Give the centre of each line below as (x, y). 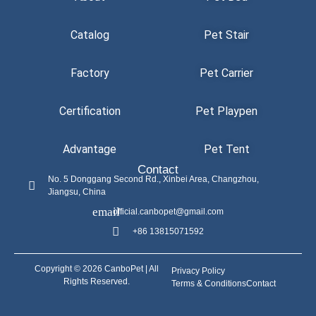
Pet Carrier (226, 73)
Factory (90, 73)
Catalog (90, 35)
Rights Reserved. (96, 282)
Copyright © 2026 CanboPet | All (96, 269)
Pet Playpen (226, 111)
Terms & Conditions (209, 283)
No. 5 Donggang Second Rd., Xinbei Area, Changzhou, (154, 180)
